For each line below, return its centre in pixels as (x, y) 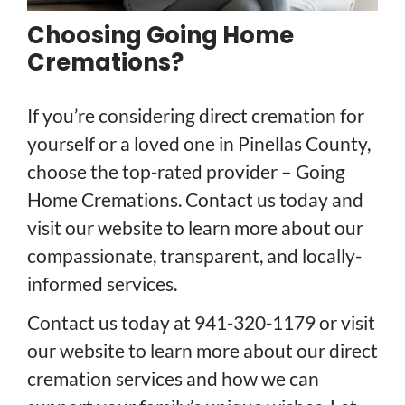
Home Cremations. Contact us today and (195, 200)
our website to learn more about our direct (202, 351)
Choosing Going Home (160, 36)
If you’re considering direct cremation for (196, 116)
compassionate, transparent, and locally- (194, 256)
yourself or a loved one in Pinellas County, (199, 144)
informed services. (102, 284)
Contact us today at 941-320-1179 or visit (201, 323)
